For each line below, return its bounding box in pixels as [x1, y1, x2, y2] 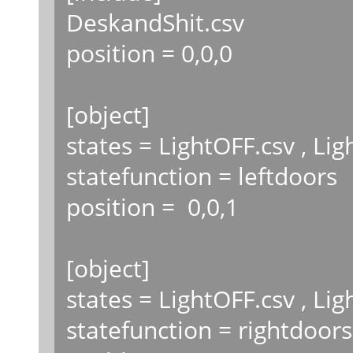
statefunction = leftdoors [65, 158, 337, 192]
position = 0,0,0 [65, 35, 232, 69]
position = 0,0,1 [65, 189, 239, 223]
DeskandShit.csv [65, 5, 244, 39]
